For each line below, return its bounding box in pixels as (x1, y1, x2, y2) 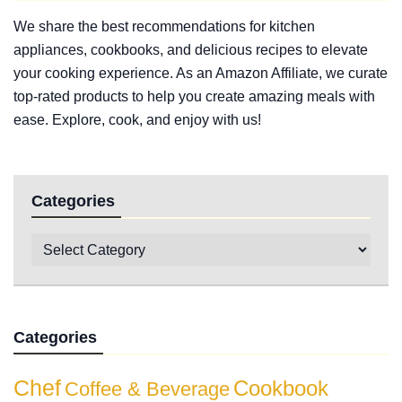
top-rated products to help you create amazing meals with (13, 88, 375, 104)
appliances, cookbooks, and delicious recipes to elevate (13, 41, 368, 57)
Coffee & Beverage (65, 377, 230, 400)
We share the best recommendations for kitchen (13, 18, 315, 34)
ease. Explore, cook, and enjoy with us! (13, 111, 261, 127)
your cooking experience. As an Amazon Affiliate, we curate (13, 65, 388, 81)
